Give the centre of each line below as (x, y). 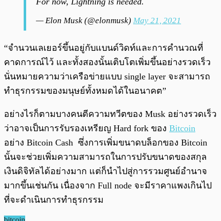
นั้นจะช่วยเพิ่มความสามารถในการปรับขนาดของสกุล (105, 157)
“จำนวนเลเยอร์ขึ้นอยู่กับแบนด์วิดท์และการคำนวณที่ (104, 48)
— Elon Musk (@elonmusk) (85, 21)
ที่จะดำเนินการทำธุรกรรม (54, 200)
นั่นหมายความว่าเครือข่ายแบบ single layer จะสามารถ (107, 77)
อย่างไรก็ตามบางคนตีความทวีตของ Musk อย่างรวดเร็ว (110, 114)
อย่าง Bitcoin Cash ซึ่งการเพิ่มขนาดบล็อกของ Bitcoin (106, 143)
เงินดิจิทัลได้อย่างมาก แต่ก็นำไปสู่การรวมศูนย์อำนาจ (106, 171)
